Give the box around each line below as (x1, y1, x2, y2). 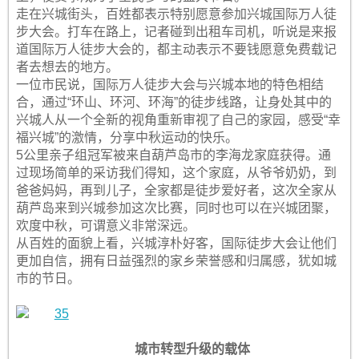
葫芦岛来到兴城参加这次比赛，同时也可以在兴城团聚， (15, 201, 337, 215)
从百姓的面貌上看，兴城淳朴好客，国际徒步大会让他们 (15, 236, 337, 250)
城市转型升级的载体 (135, 342, 251, 356)
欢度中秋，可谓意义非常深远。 (15, 219, 196, 232)
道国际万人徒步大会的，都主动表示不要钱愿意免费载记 (15, 42, 337, 56)
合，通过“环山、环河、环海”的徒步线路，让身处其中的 (15, 95, 332, 109)
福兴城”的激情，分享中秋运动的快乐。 (15, 131, 238, 144)
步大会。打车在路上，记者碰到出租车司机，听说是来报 (15, 25, 337, 38)
